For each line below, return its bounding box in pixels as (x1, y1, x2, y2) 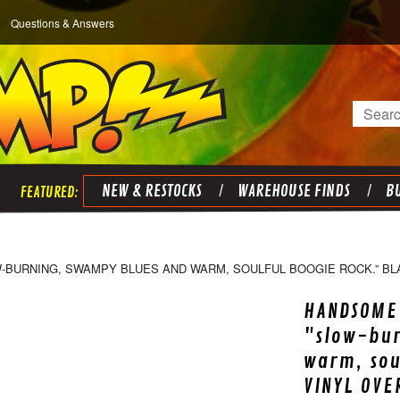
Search (353, 101, 398, 122)
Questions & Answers (11, 15, 114, 30)
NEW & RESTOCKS (101, 181, 202, 201)
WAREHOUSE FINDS (237, 181, 350, 201)
